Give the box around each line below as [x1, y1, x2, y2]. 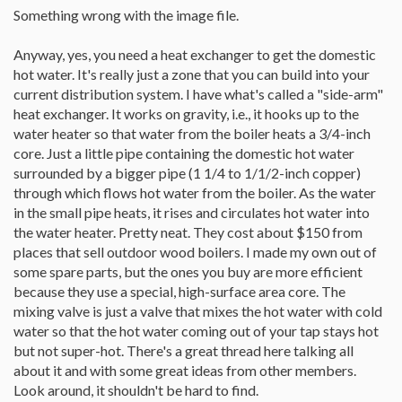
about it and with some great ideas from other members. [13, 362, 356, 379]
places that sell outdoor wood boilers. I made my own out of [13, 243, 377, 260]
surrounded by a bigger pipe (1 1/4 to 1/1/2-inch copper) [13, 164, 361, 181]
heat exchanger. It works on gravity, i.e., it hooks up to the [13, 105, 359, 122]
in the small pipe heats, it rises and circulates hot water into [13, 204, 370, 221]
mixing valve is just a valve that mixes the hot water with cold [13, 302, 382, 319]
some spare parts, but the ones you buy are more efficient [13, 263, 363, 280]
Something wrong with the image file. [13, 6, 239, 23]
